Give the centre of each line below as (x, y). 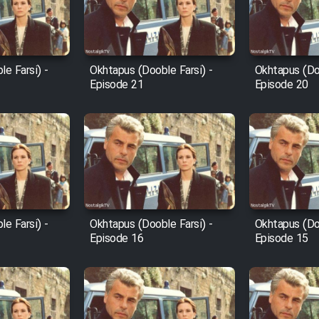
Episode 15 (281, 239)
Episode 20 (281, 85)
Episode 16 (117, 239)
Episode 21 (117, 85)
